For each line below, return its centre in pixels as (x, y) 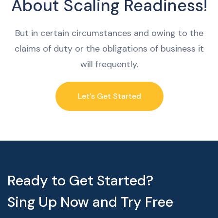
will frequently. (109, 64)
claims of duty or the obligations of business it (109, 49)
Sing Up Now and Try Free (90, 202)
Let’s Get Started (109, 96)
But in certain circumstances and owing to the (109, 33)
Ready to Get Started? (80, 181)
